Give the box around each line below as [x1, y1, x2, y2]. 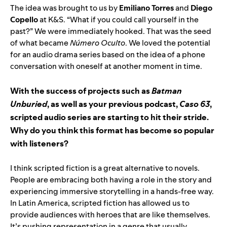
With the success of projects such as [10, 85, 152, 96]
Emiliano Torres [119, 2, 174, 13]
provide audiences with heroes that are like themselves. [10, 209, 210, 220]
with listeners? [10, 137, 68, 149]
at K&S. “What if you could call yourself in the [38, 14, 199, 25]
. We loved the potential [125, 37, 210, 48]
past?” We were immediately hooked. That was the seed [10, 25, 211, 36]
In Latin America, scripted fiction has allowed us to [10, 197, 190, 208]
